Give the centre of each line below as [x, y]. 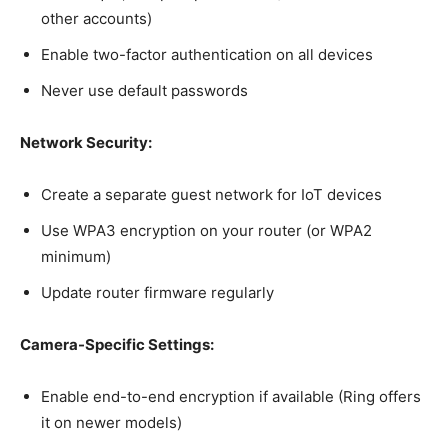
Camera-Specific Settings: [117, 344]
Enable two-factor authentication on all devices [207, 54]
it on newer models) [111, 422]
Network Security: [86, 142]
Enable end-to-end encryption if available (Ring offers [231, 396]
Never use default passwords [144, 90]
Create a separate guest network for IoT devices [211, 194]
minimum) [76, 256]
